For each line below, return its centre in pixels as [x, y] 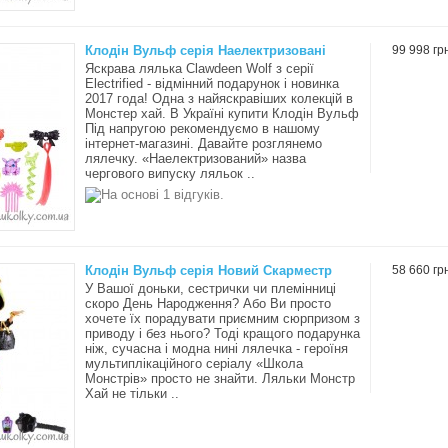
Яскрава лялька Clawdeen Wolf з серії [199, 68]
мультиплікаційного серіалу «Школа [194, 363]
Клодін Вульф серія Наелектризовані [205, 50]
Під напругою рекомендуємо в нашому [202, 128]
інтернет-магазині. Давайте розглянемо [203, 143]
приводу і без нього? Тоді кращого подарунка [222, 333]
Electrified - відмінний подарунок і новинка [212, 83]
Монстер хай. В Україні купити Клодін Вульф [222, 113]
